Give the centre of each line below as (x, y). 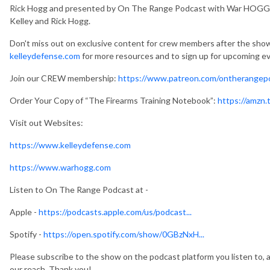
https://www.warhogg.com (60, 167)
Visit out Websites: (46, 122)
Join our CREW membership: (64, 78)
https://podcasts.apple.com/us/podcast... (115, 212)
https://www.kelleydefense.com (70, 145)
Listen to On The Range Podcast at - (79, 189)
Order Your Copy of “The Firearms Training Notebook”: (114, 100)
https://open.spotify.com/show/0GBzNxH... (124, 234)
